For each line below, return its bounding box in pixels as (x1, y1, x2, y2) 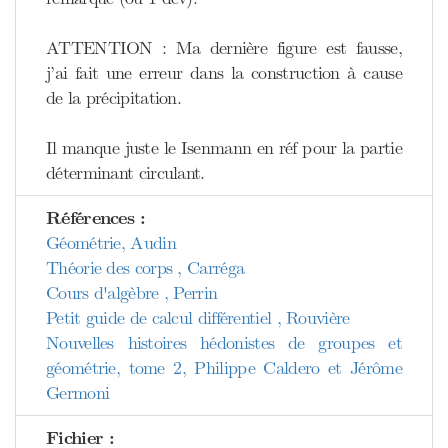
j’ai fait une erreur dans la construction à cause (46, 62, 402, 84)
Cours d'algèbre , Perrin (46, 282, 218, 304)
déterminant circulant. (46, 162, 205, 184)
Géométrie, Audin (46, 232, 176, 254)
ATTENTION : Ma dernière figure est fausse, (46, 37, 402, 59)
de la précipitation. (46, 87, 182, 109)
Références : (46, 207, 146, 230)
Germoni (46, 382, 110, 404)
